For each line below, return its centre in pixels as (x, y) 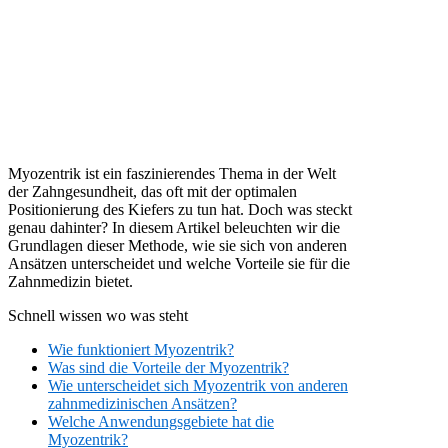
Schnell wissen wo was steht (98, 315)
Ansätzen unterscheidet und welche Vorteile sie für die (179, 263)
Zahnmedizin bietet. (70, 281)
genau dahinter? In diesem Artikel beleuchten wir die (174, 227)
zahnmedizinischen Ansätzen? (142, 403)
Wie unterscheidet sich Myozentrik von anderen (198, 385)
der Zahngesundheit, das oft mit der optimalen (152, 191)
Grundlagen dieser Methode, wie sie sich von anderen (177, 245)
